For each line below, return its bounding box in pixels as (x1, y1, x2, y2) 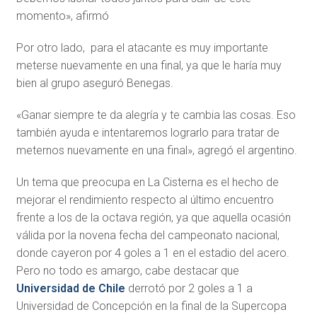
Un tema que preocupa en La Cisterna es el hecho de (16, 175, 279, 190)
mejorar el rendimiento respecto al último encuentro (16, 193, 274, 207)
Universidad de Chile (16, 282, 125, 296)
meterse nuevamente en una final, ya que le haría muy (16, 59, 282, 73)
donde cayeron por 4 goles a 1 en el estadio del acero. (16, 246, 289, 260)
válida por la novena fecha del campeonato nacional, (16, 229, 279, 243)
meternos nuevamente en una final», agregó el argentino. (16, 144, 297, 158)
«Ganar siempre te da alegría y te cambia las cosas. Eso (16, 108, 296, 122)
